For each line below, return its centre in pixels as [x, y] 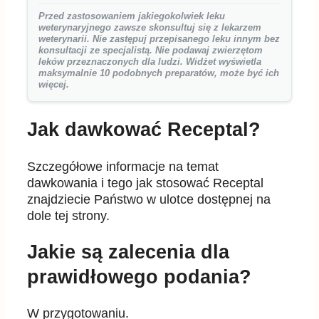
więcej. [54, 84]
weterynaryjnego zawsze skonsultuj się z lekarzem [150, 27]
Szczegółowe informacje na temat [123, 166]
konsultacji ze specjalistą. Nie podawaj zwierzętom [151, 50]
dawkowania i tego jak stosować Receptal [145, 183]
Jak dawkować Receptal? [144, 130]
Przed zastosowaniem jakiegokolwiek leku [132, 16]
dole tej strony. [68, 215]
